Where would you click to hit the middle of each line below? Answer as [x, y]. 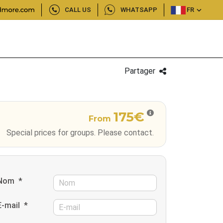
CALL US [78, 10]
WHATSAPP [139, 10]
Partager [140, 71]
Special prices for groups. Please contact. [80, 133]
